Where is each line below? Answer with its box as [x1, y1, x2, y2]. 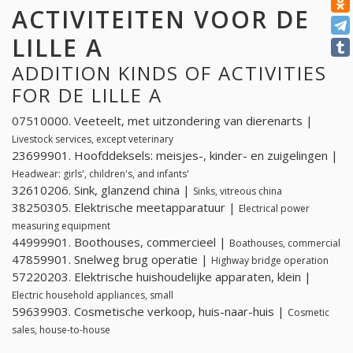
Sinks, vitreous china [193, 184, 282, 199]
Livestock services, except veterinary [12, 132, 173, 147]
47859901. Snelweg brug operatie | [12, 251, 211, 268]
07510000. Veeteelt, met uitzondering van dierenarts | [12, 113, 313, 129]
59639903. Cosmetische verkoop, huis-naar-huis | [12, 303, 288, 320]
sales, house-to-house [12, 323, 110, 337]
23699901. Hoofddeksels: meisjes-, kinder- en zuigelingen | [12, 147, 338, 164]
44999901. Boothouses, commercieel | [12, 234, 229, 251]
